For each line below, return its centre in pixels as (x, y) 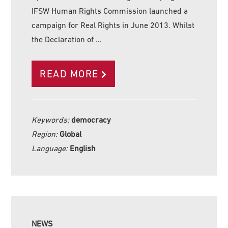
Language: (51, 148)
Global (71, 134)
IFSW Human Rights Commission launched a (110, 10)
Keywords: (52, 119)
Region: (46, 134)
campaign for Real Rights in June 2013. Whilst (113, 25)
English (83, 148)
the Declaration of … (67, 39)
